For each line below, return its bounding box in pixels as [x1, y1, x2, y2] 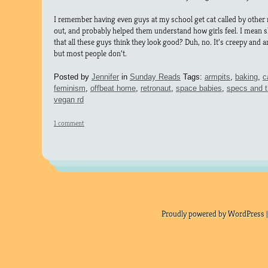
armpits [205, 72, 230, 82]
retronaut [141, 84, 171, 93]
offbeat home [90, 84, 136, 93]
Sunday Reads [130, 72, 181, 82]
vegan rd [54, 95, 84, 105]
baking [235, 72, 258, 82]
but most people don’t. [54, 48, 129, 59]
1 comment [54, 118, 84, 128]
